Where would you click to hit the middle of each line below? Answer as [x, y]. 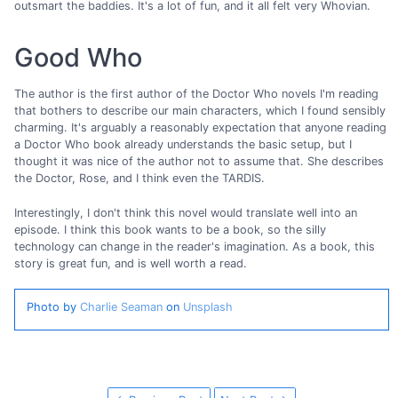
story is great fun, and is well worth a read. [131, 263]
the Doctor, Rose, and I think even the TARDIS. [139, 179]
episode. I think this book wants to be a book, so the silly [170, 229]
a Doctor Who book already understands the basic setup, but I [183, 145]
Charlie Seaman [121, 306]
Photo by [53, 306]
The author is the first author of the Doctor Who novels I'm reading [196, 94]
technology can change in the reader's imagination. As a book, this [195, 246]
